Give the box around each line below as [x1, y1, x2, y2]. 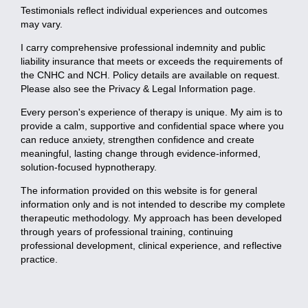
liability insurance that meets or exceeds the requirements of [21, 55, 283, 67]
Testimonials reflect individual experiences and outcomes [21, 4, 267, 16]
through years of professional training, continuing [21, 225, 233, 237]
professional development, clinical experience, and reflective [21, 239, 282, 251]
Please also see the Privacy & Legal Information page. [21, 82, 256, 94]
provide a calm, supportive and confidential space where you [21, 120, 284, 131]
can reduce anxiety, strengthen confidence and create [21, 133, 254, 145]
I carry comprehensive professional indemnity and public [21, 41, 265, 53]
